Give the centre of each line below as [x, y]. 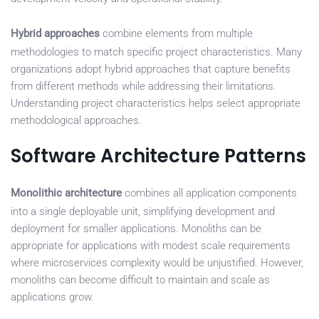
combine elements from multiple [176, 34]
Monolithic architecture [66, 193]
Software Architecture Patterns [158, 156]
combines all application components [209, 193]
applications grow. [52, 297]
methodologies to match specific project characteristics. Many [156, 52]
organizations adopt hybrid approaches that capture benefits [151, 69]
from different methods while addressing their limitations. [143, 87]
